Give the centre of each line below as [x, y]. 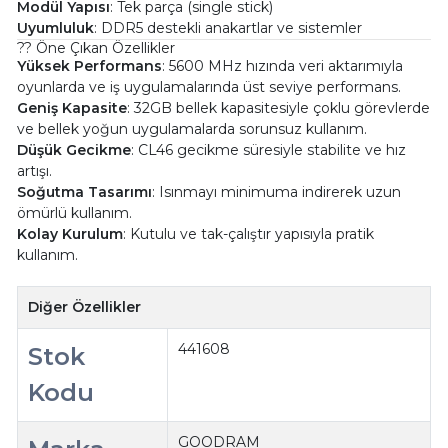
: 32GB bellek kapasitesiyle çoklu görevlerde [278, 107]
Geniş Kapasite [71, 107]
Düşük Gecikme [73, 149]
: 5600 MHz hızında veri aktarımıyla [282, 65]
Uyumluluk [55, 27]
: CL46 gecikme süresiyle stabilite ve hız [268, 149]
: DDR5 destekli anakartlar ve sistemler [227, 27]
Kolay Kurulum [69, 233]
